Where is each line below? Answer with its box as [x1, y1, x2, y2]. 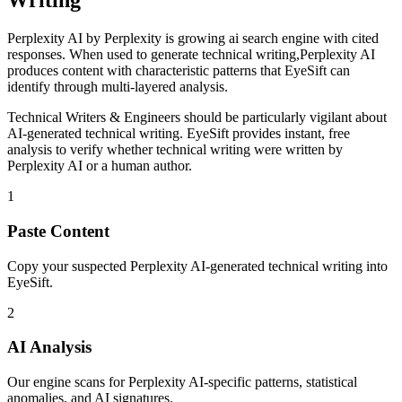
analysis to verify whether [7, 142, 156, 158]
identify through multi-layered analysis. [7, 79, 228, 95]
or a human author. [83, 158, 192, 174]
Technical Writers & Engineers [7, 109, 180, 126]
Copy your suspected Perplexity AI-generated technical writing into [7, 258, 388, 274]
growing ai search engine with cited [178, 31, 379, 47]
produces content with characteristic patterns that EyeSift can [7, 63, 350, 79]
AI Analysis [7, 337, 92, 357]
